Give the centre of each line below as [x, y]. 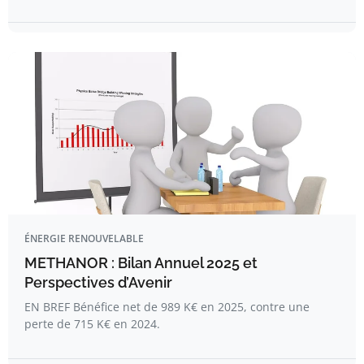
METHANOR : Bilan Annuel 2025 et [141, 263]
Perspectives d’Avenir [98, 282]
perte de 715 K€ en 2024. [92, 324]
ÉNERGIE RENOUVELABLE [84, 238]
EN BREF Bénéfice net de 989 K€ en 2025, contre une [167, 307]
